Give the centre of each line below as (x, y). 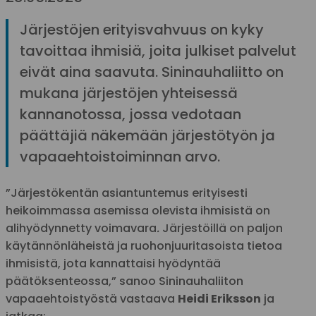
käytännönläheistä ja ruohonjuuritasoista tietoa (144, 246)
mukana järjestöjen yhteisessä (129, 93)
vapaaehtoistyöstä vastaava (92, 299)
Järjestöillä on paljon (223, 228)
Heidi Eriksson (219, 299)
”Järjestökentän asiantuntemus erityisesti (127, 193)
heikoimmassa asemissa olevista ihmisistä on (138, 211)
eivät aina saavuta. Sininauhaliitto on (152, 72)
